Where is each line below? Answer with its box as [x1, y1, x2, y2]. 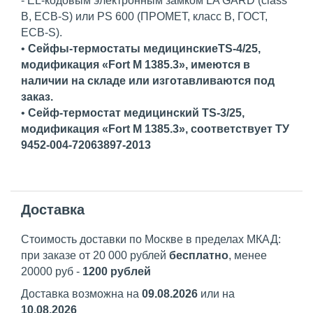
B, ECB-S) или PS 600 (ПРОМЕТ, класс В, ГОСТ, [21, 10, 268, 23]
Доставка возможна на [21, 288, 142, 300]
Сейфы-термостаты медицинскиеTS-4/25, [28, 43, 261, 55]
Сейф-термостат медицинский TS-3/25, [28, 107, 245, 119]
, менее [228, 249, 267, 262]
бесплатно [169, 249, 228, 262]
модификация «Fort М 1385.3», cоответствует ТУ [21, 123, 289, 136]
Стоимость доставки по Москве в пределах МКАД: [21, 233, 281, 246]
